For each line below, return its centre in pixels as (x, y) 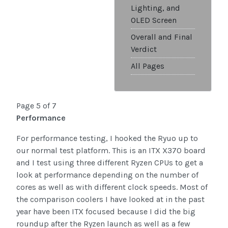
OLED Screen (154, 20)
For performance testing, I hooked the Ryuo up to (107, 138)
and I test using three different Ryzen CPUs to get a (110, 162)
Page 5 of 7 (36, 105)
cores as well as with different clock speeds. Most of (112, 187)
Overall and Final (162, 37)
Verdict (144, 49)
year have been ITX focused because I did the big (106, 211)
